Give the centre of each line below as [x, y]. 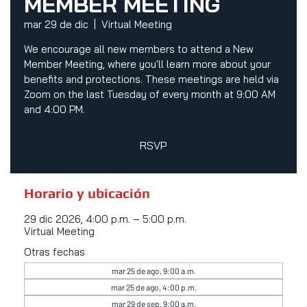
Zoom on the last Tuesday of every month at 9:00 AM [149, 95]
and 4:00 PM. [54, 110]
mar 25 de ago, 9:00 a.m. [153, 271]
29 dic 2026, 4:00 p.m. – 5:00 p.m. [105, 219]
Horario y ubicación [87, 193]
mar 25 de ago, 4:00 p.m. [153, 287]
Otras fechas [54, 252]
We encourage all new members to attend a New [138, 49]
